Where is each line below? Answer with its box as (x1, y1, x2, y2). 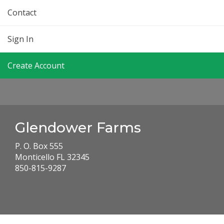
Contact (7, 6, 36, 18)
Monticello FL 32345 (15, 151, 89, 162)
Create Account (7, 59, 64, 71)
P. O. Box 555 (15, 140, 63, 151)
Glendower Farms (15, 118, 141, 136)
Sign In (7, 33, 33, 44)
